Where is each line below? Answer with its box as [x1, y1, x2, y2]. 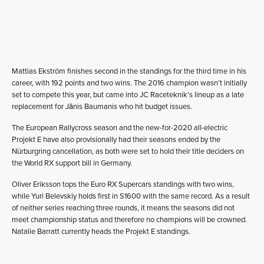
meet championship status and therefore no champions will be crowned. [12, 214, 247, 225]
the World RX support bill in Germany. [12, 158, 132, 168]
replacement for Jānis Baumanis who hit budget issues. [12, 101, 192, 111]
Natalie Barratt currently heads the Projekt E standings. [12, 226, 190, 236]
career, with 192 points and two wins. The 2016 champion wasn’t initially [12, 78, 247, 88]
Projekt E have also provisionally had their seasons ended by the [12, 134, 220, 144]
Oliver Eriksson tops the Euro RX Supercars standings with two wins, [12, 179, 234, 189]
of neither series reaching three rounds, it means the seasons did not [12, 203, 235, 213]
